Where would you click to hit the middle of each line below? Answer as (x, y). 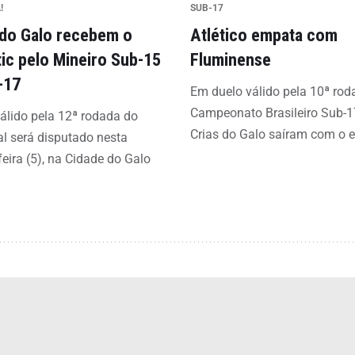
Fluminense (230, 59)
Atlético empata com (263, 34)
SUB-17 (206, 8)
